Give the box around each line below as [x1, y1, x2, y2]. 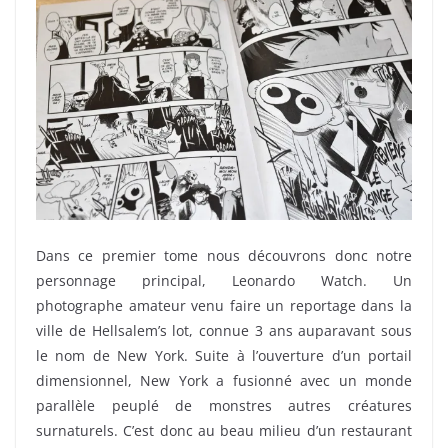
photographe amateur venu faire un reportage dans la [36, 296, 412, 316]
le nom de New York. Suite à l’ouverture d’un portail [36, 346, 412, 366]
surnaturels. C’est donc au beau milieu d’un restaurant [36, 421, 412, 441]
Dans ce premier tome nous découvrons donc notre [36, 246, 412, 266]
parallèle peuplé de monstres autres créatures [36, 396, 412, 416]
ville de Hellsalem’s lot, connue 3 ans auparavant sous [36, 321, 412, 341]
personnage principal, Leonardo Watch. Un [36, 271, 412, 291]
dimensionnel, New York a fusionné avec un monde [36, 371, 412, 391]
